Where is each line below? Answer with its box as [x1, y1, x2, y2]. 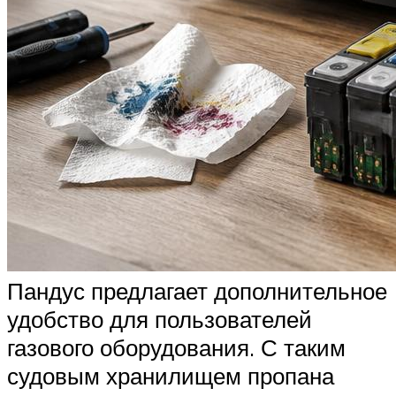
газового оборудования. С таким [7, 333, 346, 362]
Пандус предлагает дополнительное [7, 277, 387, 306]
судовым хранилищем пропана [7, 362, 334, 391]
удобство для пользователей [7, 305, 312, 334]
